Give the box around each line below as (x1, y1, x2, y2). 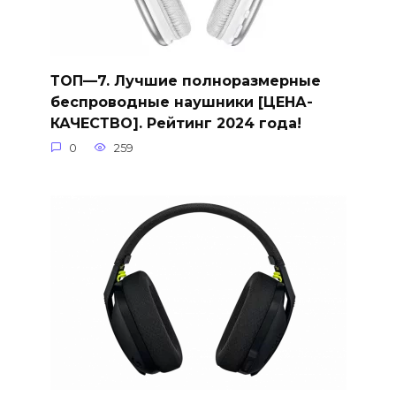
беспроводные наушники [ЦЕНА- (49, 93, 313, 110)
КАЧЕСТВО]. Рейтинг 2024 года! (49, 114, 301, 132)
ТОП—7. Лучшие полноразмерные (49, 72, 321, 89)
